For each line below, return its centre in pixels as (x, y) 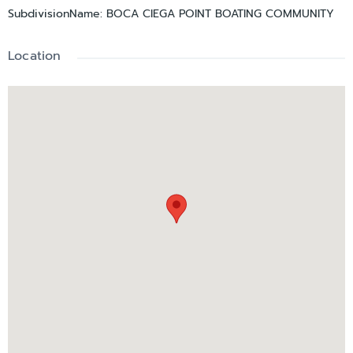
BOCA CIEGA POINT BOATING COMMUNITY (220, 14)
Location (35, 56)
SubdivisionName (54, 14)
